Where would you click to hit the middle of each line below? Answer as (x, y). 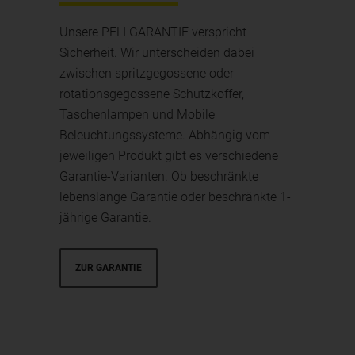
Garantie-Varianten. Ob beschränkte (159, 177)
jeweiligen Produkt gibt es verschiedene (169, 156)
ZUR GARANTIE (109, 268)
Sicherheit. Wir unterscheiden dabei (157, 53)
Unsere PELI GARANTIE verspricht (153, 32)
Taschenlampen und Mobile (137, 115)
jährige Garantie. (106, 218)
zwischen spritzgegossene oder (147, 74)
